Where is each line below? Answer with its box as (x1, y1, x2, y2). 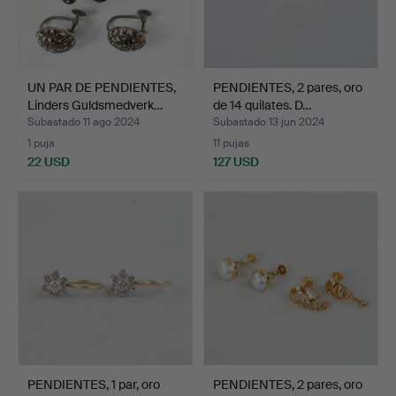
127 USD (213, 153, 259, 170)
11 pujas (213, 135, 249, 150)
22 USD (27, 153, 70, 170)
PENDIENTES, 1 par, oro (27, 376, 160, 392)
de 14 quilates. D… (213, 96, 311, 113)
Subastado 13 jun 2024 (213, 114, 324, 129)
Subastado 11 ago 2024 (27, 114, 140, 129)
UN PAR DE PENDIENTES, (27, 79, 176, 95)
